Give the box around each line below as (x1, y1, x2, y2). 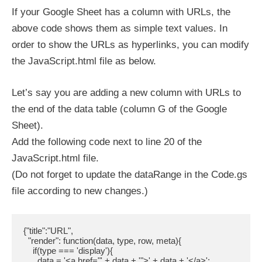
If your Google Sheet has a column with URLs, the (12, 6, 230, 18)
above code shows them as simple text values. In (12, 23, 227, 34)
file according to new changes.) (12, 185, 148, 196)
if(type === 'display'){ (23, 246, 33, 256)
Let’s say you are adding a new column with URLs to (12, 87, 241, 98)
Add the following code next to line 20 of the (12, 136, 202, 147)
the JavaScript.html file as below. (12, 56, 156, 67)
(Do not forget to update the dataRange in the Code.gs (12, 168, 247, 180)
